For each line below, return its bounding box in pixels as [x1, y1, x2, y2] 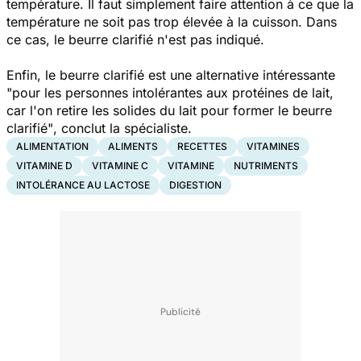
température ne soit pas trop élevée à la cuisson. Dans [6, 13, 337, 30]
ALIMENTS [108, 139, 158, 152]
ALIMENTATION [16, 139, 89, 152]
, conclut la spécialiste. [53, 119, 192, 136]
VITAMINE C [92, 159, 148, 172]
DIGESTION [169, 178, 222, 191]
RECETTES [177, 139, 227, 152]
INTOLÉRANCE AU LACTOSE [16, 178, 150, 191]
